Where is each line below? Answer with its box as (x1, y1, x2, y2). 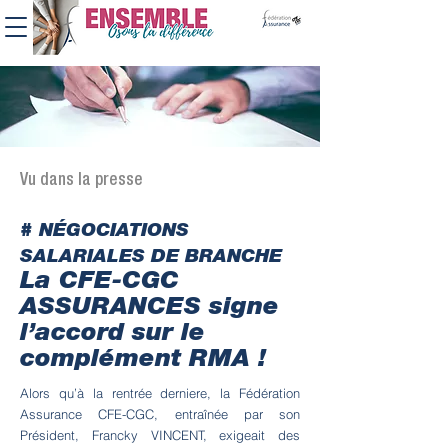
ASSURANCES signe (20, 296, 279, 321)
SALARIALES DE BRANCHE (20, 248, 282, 267)
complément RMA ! (20, 348, 274, 373)
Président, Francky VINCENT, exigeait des (20, 427, 300, 443)
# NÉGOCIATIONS (20, 222, 189, 241)
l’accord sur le (20, 322, 205, 347)
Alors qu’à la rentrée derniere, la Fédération (20, 385, 300, 401)
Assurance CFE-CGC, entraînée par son (20, 406, 300, 422)
